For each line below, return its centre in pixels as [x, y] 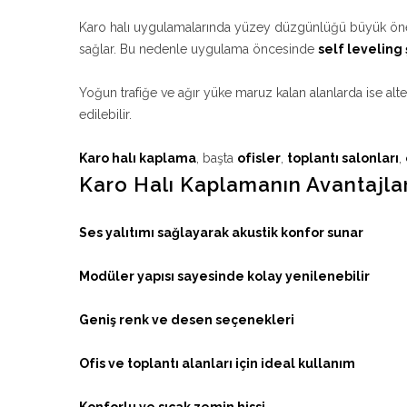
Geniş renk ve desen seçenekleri [187, 320]
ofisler [259, 158]
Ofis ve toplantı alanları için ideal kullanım [217, 363]
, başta [217, 158]
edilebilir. [105, 114]
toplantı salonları [343, 158]
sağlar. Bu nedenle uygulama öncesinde [199, 49]
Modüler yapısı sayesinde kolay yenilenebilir [224, 276]
